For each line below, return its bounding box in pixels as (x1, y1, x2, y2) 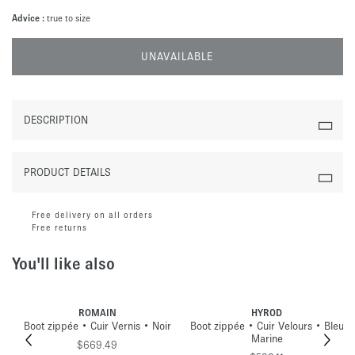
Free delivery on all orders (32, 210, 153, 219)
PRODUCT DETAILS (24, 166, 111, 178)
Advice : (12, 13, 47, 23)
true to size (47, 13, 90, 23)
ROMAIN (78, 307, 116, 319)
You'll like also (12, 254, 115, 273)
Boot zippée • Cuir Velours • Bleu (189, 320, 344, 332)
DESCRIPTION (24, 114, 88, 126)
